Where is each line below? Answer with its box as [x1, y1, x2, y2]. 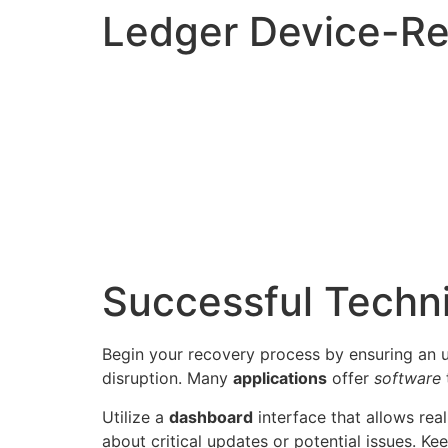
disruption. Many [102, 368, 233, 389]
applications [233, 368, 327, 389]
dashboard [169, 406, 253, 427]
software [374, 368, 441, 389]
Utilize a [102, 406, 169, 427]
